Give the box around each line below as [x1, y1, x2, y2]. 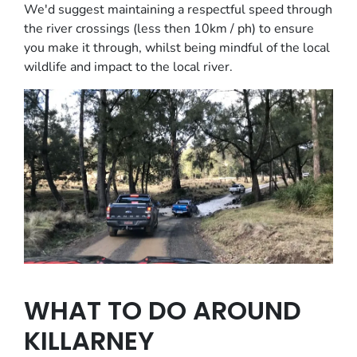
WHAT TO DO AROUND [24, 292, 301, 328]
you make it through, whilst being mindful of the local [24, 39, 330, 57]
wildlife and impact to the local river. [24, 58, 233, 76]
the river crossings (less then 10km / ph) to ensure [24, 20, 314, 38]
